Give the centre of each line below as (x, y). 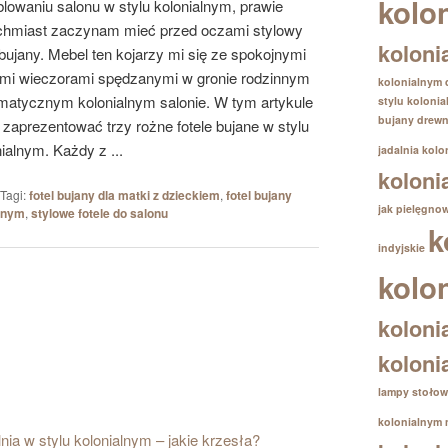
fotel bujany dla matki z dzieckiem (124, 195)
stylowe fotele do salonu (99, 213)
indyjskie (401, 247)
